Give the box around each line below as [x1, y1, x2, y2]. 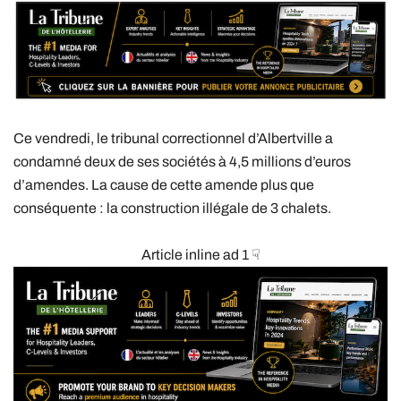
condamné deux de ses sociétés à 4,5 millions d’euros [13, 153, 351, 169]
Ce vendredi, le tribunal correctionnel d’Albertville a [13, 130, 333, 146]
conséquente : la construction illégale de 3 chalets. [13, 200, 331, 216]
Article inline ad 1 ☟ [141, 246, 260, 262]
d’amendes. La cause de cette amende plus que [13, 176, 314, 192]
